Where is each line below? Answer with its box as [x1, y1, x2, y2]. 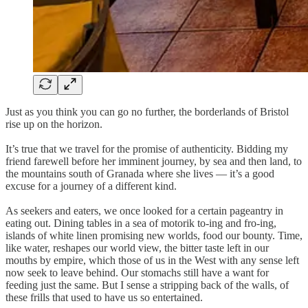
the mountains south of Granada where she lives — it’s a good [5, 167, 274, 179]
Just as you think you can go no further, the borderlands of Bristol [5, 105, 289, 118]
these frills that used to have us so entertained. [5, 291, 203, 303]
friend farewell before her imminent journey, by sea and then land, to [5, 155, 302, 167]
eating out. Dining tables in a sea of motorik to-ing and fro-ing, [5, 217, 276, 229]
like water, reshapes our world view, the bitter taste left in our [5, 241, 269, 254]
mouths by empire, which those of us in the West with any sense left [5, 254, 299, 266]
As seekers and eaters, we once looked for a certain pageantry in [5, 204, 283, 217]
